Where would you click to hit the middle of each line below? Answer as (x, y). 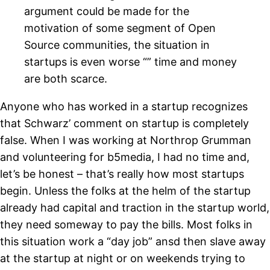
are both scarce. (66, 78)
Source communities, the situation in (117, 45)
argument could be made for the (107, 11)
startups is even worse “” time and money (130, 61)
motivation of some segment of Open (120, 28)
